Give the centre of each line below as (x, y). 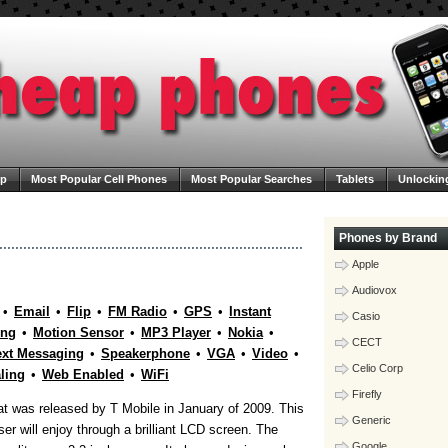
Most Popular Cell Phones (99, 179)
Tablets (355, 179)
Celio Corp (377, 368)
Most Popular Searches (251, 179)
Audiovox (374, 290)
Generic (371, 420)
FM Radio (137, 311)
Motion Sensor (78, 332)
